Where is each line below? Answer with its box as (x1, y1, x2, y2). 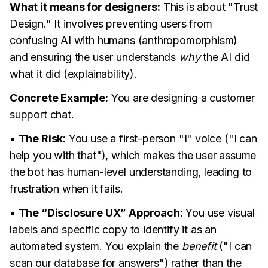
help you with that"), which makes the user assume (10, 149, 257, 162)
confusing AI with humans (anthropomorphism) (10, 34, 238, 47)
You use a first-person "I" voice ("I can (66, 132, 257, 145)
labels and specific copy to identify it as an (10, 223, 217, 236)
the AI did (200, 51, 250, 63)
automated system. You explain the (10, 240, 182, 252)
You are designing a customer (108, 92, 255, 104)
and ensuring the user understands (10, 51, 179, 63)
